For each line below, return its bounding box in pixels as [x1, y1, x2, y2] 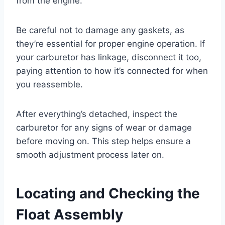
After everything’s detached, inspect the [16, 109, 177, 120]
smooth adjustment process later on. [16, 150, 164, 160]
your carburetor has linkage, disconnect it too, [16, 52, 201, 63]
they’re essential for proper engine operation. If [16, 39, 205, 49]
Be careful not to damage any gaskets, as [16, 25, 184, 36]
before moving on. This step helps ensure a [16, 136, 191, 147]
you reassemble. [16, 79, 83, 90]
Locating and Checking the [16, 185, 200, 202]
